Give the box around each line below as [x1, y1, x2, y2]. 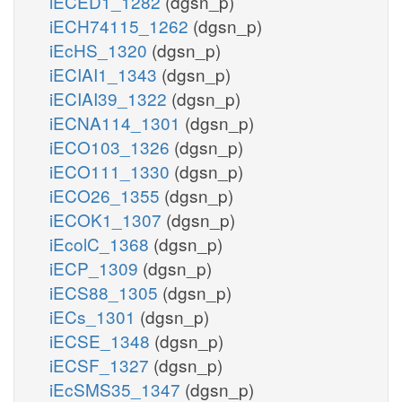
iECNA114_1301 [49, 109, 185, 135]
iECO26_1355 [49, 182, 164, 207]
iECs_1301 [49, 303, 140, 328]
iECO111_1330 [49, 158, 174, 183]
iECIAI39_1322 [49, 85, 171, 110]
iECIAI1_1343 [49, 61, 162, 86]
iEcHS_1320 [49, 37, 152, 62]
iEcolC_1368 [49, 231, 153, 256]
